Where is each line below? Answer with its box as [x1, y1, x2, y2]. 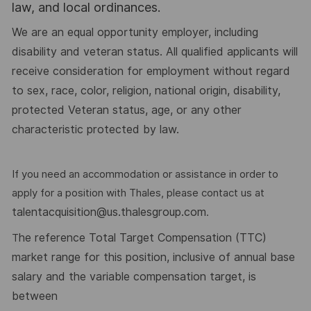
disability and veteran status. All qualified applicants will [11, 45, 298, 59]
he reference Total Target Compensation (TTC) [18, 231, 267, 245]
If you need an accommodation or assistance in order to [11, 167, 278, 180]
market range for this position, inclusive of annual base [11, 251, 295, 264]
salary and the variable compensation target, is [11, 270, 256, 284]
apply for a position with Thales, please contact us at [11, 186, 264, 199]
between [11, 289, 58, 303]
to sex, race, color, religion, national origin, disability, [11, 84, 280, 98]
